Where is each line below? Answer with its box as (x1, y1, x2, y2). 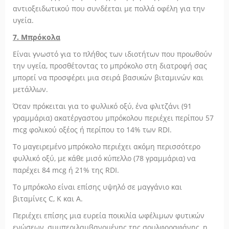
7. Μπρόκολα (13, 32, 60, 42)
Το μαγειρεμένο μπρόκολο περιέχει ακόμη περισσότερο (13, 142, 200, 151)
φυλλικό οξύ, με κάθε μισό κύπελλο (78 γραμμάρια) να (13, 153, 196, 163)
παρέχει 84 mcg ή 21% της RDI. (13, 165, 119, 175)
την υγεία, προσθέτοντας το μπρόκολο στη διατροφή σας (13, 61, 207, 71)
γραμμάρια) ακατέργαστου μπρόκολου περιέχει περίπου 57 (13, 113, 214, 123)
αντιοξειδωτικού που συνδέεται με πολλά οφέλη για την (13, 4, 205, 13)
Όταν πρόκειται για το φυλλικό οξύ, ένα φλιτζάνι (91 (13, 101, 192, 111)
